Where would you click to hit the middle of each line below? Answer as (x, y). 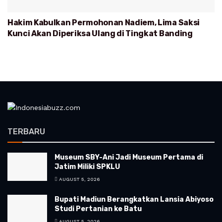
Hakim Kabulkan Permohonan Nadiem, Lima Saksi (104, 23)
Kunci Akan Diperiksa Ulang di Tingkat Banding (100, 33)
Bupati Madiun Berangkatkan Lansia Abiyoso (134, 199)
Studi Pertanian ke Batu (98, 209)
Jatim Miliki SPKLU (87, 166)
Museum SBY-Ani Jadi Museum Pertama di (129, 157)
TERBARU (26, 131)
